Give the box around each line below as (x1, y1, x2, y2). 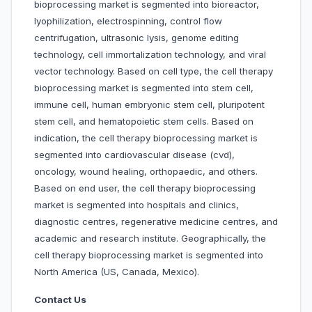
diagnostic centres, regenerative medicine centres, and (34, 216, 278, 228)
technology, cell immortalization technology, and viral (34, 49, 266, 61)
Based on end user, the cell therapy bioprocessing (34, 182, 256, 194)
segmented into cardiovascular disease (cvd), (34, 149, 235, 161)
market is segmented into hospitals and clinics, (34, 199, 239, 211)
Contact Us (34, 294, 86, 306)
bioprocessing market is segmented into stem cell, (34, 82, 253, 94)
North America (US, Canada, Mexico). (34, 266, 199, 278)
